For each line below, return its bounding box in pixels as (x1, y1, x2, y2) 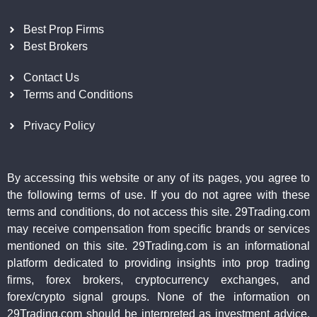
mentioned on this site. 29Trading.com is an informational (7, 240, 310, 253)
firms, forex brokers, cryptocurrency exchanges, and (7, 274, 310, 287)
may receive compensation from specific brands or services (7, 223, 310, 236)
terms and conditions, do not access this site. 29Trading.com (7, 206, 310, 219)
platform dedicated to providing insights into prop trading (7, 257, 310, 270)
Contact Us (23, 71, 79, 84)
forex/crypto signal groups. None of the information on (7, 291, 310, 304)
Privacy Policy (23, 120, 95, 132)
